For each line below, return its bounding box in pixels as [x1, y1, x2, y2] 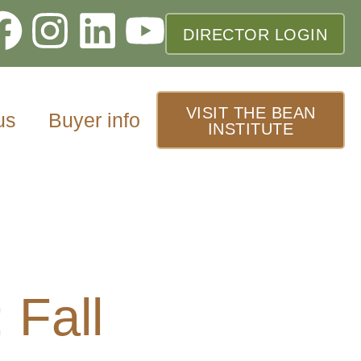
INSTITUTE [207, 120, 294, 139]
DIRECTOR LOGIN [183, 25, 327, 44]
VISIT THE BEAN [185, 104, 316, 122]
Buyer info [48, 109, 141, 132]
